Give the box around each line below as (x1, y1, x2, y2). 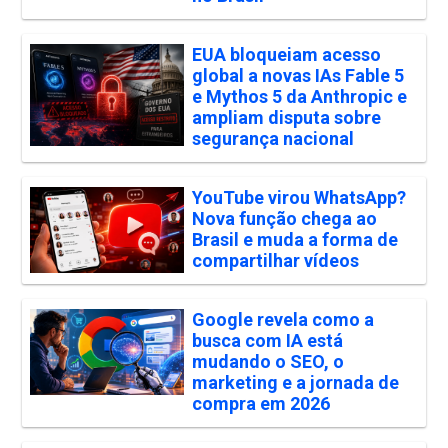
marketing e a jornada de (191, 372, 399, 394)
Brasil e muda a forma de (191, 229, 398, 251)
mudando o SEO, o (191, 351, 344, 373)
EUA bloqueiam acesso (191, 44, 381, 66)
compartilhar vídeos (191, 250, 359, 272)
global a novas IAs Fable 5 (191, 65, 404, 87)
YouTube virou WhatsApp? (191, 187, 406, 209)
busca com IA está (191, 330, 343, 352)
